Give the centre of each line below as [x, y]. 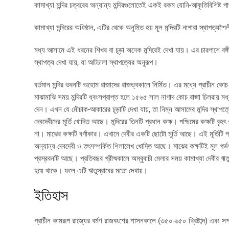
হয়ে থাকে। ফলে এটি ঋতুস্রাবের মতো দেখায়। [91, 170]
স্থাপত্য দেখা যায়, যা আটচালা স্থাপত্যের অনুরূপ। [96, 62]
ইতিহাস [51, 195]
